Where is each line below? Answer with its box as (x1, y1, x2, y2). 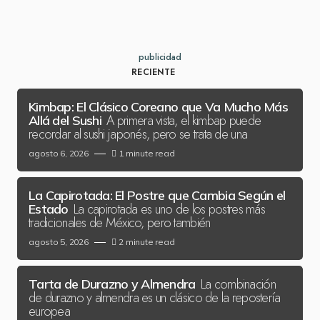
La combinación (200, 275, 276, 294)
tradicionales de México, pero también (29, 214, 211, 232)
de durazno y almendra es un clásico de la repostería (29, 289, 281, 307)
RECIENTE (131, 66, 176, 79)
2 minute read (119, 236, 175, 247)
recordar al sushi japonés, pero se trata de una (29, 125, 248, 144)
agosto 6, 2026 (29, 148, 89, 159)
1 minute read (119, 148, 175, 159)
